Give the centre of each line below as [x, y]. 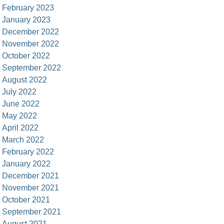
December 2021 [31, 176]
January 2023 [26, 20]
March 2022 [23, 140]
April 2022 [20, 128]
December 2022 [31, 32]
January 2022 [26, 164]
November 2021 [31, 188]
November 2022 [31, 44]
